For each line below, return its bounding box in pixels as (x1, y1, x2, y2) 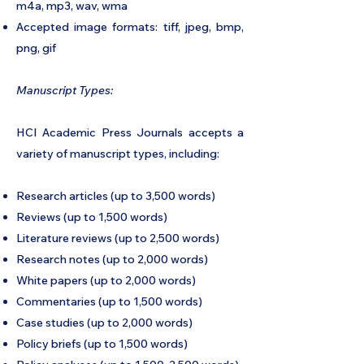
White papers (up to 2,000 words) (16, 273, 196, 288)
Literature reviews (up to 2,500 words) (16, 231, 219, 245)
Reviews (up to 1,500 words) (16, 210, 167, 224)
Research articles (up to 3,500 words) (16, 188, 215, 203)
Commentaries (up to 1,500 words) (16, 294, 202, 309)
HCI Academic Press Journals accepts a (16, 125, 244, 140)
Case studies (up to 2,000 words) (16, 315, 193, 330)
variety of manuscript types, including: (16, 146, 219, 161)
